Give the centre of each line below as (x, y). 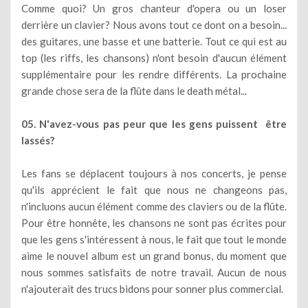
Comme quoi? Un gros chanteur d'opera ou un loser (154, 8)
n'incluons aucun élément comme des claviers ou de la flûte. (154, 206)
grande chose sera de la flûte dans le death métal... (134, 90)
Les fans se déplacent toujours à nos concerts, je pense (154, 173)
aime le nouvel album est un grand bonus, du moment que (154, 255)
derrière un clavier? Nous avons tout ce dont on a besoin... (154, 24)
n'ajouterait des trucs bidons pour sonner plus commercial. (152, 288)
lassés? (38, 140)
